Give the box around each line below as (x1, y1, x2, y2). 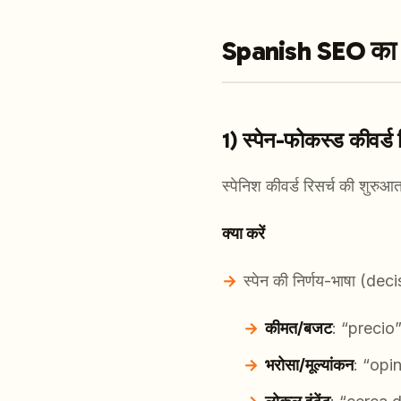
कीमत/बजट (265, 319, 332, 338)
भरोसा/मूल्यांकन (265, 355, 354, 375)
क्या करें (222, 224, 265, 243)
